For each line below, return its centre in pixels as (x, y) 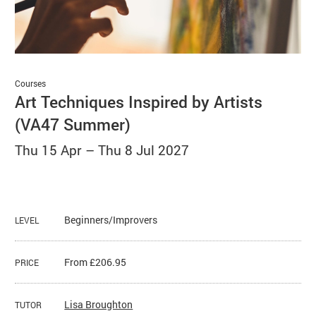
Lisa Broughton (99, 304)
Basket (114, 14)
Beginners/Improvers (111, 219)
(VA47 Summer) (73, 124)
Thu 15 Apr (49, 150)
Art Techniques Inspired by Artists (139, 101)
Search (114, 33)
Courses (31, 83)
